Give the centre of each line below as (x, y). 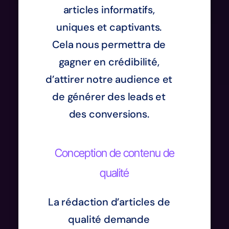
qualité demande (109, 219)
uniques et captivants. (109, 27)
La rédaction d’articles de (109, 202)
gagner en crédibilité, (109, 62)
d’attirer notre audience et (109, 79)
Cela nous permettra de (109, 44)
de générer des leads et (109, 96)
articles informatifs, (109, 9)
